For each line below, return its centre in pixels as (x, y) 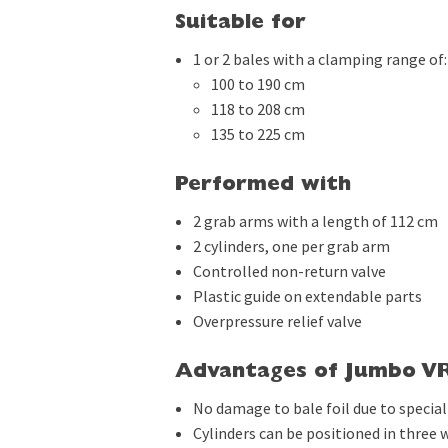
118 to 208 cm (258, 109)
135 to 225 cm (258, 134)
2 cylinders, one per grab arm (291, 246)
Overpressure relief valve (277, 321)
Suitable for (240, 24)
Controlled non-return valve (289, 271)
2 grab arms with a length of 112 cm (315, 221)
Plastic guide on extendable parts (307, 296)
